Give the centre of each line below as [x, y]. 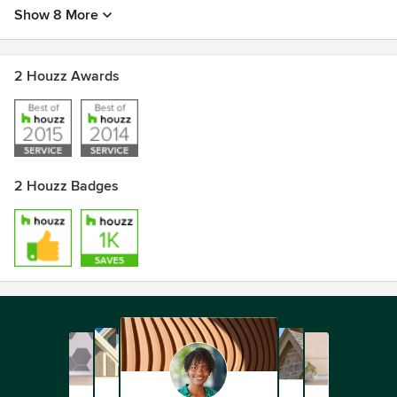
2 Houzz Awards [67, 76]
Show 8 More [56, 15]
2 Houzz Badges [66, 186]
